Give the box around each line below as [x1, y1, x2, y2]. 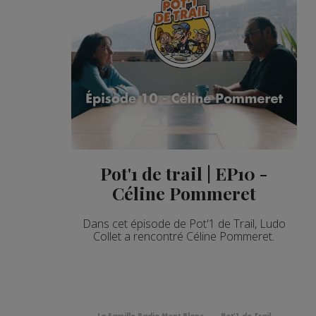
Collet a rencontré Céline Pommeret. [93, 228, 275, 244]
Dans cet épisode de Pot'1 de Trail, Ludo [82, 215, 286, 231]
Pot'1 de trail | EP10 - [99, 161, 268, 185]
